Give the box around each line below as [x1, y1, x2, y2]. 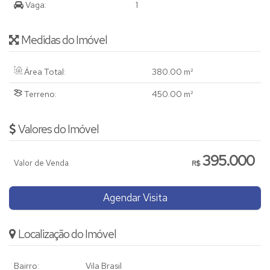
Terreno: [22, 89, 57, 100]
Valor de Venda [14, 158, 69, 169]
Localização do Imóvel [18, 227, 116, 242]
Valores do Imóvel [18, 122, 99, 137]
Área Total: [22, 66, 66, 78]
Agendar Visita [102, 191, 168, 205]
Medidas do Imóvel [21, 33, 107, 48]
